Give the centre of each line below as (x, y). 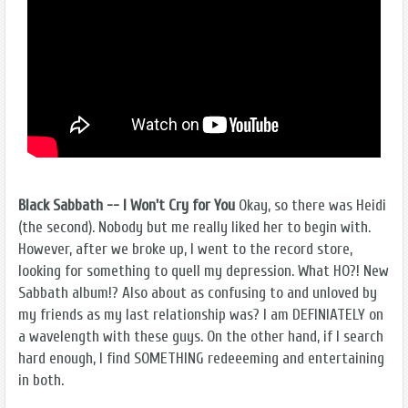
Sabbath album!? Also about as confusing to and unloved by (198, 293)
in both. (41, 381)
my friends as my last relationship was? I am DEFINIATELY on (201, 315)
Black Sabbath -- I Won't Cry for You (127, 206)
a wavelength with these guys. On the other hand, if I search (201, 337)
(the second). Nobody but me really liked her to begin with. (194, 228)
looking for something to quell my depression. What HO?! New (204, 271)
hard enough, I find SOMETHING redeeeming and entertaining (201, 359)
